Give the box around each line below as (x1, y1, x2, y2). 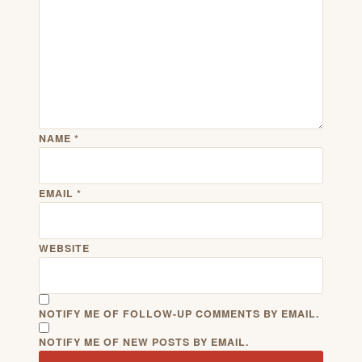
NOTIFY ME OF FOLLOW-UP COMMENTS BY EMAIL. (39, 305, 319, 321)
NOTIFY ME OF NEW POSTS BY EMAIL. (39, 334, 249, 349)
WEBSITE (39, 240, 90, 255)
